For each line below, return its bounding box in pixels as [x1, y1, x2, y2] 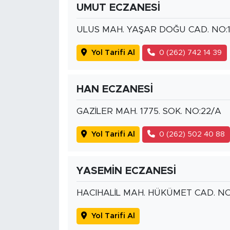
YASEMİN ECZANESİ [76, 165, 176, 176]
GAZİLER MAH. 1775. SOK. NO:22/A [76, 106, 221, 116]
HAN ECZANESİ [76, 84, 153, 94]
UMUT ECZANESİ [76, 2, 160, 13]
